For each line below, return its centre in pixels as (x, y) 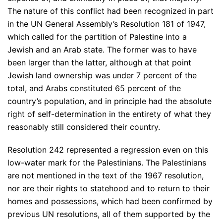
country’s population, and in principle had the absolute (110, 101)
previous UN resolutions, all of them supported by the (109, 214)
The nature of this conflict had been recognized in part (111, 11)
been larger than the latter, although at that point (99, 63)
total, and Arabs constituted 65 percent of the (94, 88)
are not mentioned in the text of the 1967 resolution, (106, 176)
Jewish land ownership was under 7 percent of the (102, 76)
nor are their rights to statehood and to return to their (109, 189)
